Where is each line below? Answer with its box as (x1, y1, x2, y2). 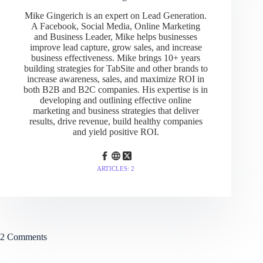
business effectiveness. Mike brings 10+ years (31, 53, 201, 63)
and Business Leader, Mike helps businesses (34, 32, 198, 42)
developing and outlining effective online (40, 95, 192, 106)
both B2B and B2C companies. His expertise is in (23, 85, 208, 95)
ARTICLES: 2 (97, 165, 135, 173)
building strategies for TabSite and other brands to (23, 63, 208, 74)
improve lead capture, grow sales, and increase (29, 42, 202, 53)
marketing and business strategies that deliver (32, 106, 199, 116)
